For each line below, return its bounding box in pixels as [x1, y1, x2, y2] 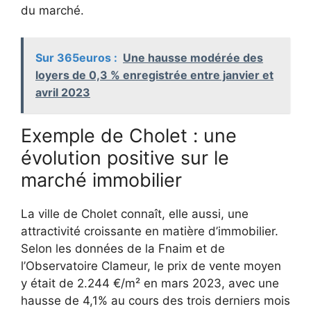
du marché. [21, 3, 84, 18]
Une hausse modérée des [123, 50, 263, 65]
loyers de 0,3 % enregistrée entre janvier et [35, 67, 274, 82]
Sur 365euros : [35, 50, 117, 65]
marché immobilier [21, 168, 182, 192]
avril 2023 [35, 85, 90, 99]
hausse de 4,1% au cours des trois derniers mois [21, 293, 290, 308]
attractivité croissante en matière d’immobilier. [21, 224, 278, 238]
